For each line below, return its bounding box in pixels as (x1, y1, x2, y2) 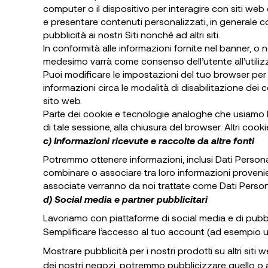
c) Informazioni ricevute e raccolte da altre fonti (43, 135, 254, 146)
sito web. (43, 95, 82, 106)
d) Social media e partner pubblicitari (43, 193, 208, 205)
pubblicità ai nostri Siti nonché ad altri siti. (43, 29, 220, 40)
